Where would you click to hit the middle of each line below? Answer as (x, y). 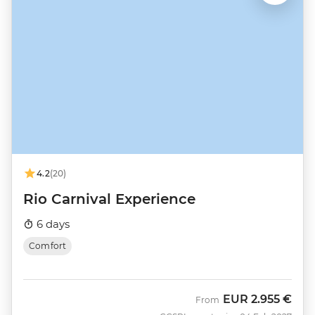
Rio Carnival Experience (109, 199)
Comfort (48, 246)
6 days (52, 224)
